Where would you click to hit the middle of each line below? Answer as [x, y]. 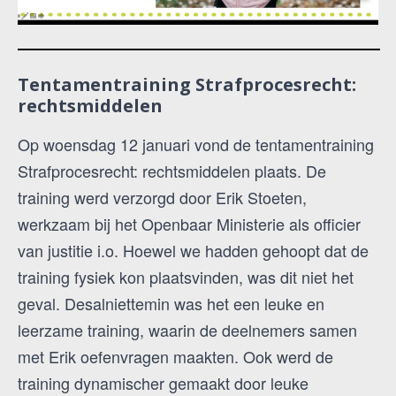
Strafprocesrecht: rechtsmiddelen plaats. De [172, 170]
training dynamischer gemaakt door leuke [163, 382]
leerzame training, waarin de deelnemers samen [187, 329]
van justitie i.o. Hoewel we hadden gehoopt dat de [193, 250]
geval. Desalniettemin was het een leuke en [171, 303]
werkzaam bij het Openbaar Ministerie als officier [189, 223]
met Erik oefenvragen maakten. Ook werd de [175, 356]
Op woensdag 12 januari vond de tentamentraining [196, 144]
